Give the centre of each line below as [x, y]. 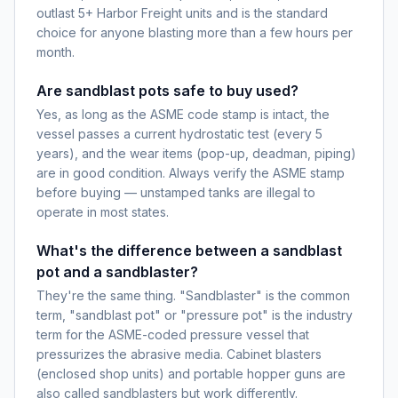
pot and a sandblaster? [117, 272]
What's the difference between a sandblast [189, 251]
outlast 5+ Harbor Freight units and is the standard [182, 13]
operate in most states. [103, 212]
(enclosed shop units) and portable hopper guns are [191, 374]
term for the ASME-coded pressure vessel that [173, 334]
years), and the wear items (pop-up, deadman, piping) [196, 153]
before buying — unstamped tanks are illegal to [176, 192]
